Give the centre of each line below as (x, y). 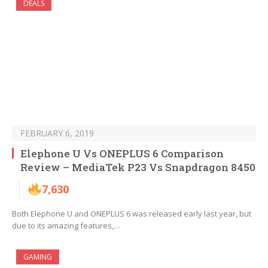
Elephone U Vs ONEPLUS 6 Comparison (122, 154)
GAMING (38, 257)
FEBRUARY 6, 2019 (57, 133)
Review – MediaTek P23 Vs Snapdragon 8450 (138, 167)
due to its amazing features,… (66, 226)
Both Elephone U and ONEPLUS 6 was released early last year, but (132, 214)
